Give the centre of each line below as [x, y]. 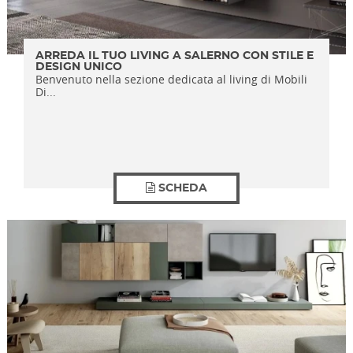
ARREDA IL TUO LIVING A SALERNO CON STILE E [175, 56]
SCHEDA [182, 188]
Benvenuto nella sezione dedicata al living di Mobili [172, 79]
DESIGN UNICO [79, 67]
